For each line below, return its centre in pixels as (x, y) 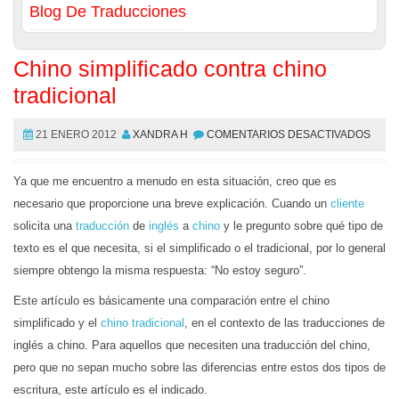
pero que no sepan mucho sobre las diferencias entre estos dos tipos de (199, 367)
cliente (347, 204)
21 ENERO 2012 (76, 134)
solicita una (45, 226)
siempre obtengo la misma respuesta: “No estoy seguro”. (160, 270)
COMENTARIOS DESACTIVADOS (289, 134)
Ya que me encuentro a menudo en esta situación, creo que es (175, 181)
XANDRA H (160, 134)
